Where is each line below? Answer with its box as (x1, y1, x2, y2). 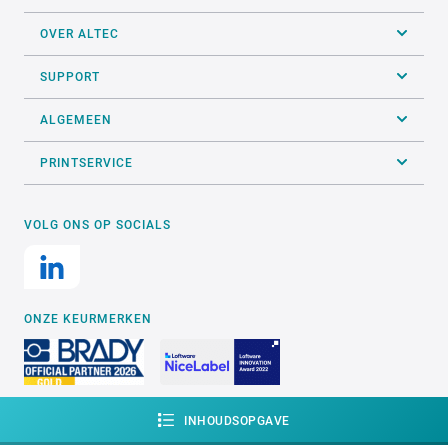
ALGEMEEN (40, 112, 112, 127)
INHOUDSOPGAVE (184, 414, 290, 428)
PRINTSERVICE (40, 155, 133, 170)
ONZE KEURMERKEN (24, 311, 152, 326)
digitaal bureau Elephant (290, 419, 424, 434)
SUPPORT (40, 69, 100, 84)
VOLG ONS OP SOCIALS (24, 217, 171, 232)
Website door (214, 419, 290, 434)
